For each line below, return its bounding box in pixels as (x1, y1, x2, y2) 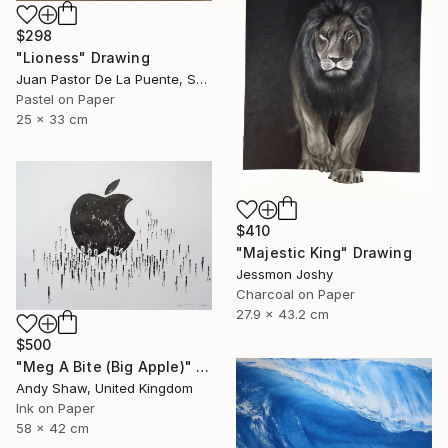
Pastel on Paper (16, 91, 115, 108)
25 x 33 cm (16, 111, 88, 128)
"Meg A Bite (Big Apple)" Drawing (196, 358, 210, 376)
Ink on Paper (16, 400, 95, 417)
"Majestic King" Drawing (236, 244, 412, 262)
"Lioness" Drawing (16, 49, 150, 67)
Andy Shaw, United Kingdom (16, 380, 193, 397)
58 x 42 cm (16, 420, 89, 437)
